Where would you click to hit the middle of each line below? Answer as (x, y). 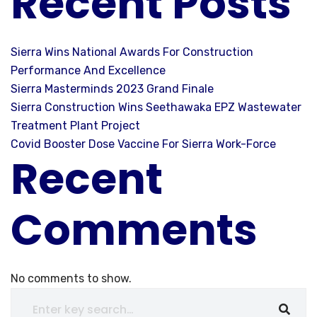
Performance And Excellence (88, 70)
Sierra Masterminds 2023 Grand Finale (112, 88)
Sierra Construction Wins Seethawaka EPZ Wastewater (156, 107)
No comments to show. (71, 278)
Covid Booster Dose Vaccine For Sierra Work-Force (143, 144)
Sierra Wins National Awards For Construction (132, 52)
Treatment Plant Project (75, 125)
